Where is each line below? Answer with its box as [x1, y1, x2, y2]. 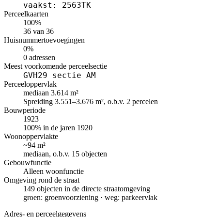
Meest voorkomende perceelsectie [4, 62, 107, 71]
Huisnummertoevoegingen [4, 36, 85, 45]
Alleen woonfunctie [23, 167, 84, 176]
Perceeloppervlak [4, 80, 57, 89]
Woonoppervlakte [4, 132, 58, 141]
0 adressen [23, 53, 55, 62]
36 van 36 [23, 27, 54, 36]
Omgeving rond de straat [4, 176, 79, 185]
